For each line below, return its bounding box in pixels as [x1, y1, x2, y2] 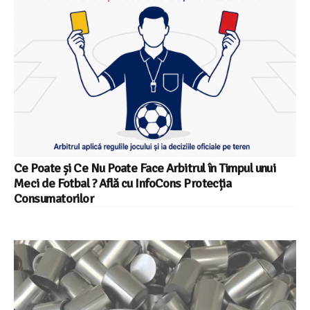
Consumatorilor [14, 190, 94, 206]
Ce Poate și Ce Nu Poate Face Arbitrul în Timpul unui [14, 160, 276, 176]
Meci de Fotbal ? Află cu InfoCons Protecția [14, 175, 232, 191]
